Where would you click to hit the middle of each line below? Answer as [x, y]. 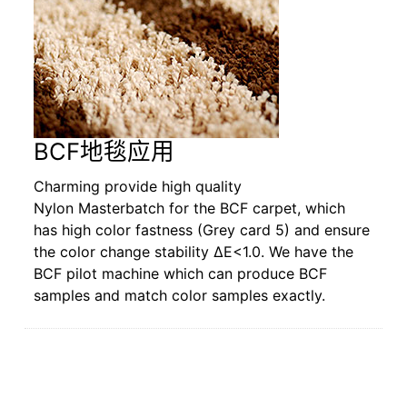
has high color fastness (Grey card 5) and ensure [202, 230]
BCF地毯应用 [104, 152]
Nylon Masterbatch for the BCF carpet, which [190, 208]
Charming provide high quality [138, 187]
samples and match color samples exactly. [180, 296]
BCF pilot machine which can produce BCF [181, 274]
